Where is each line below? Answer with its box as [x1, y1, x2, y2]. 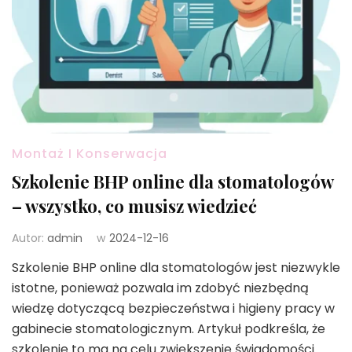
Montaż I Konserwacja [12, 144, 167, 163]
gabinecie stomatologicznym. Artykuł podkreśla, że [12, 319, 325, 338]
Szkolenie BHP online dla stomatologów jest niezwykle [12, 258, 340, 277]
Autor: [12, 229, 47, 246]
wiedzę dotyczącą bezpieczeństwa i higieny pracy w [12, 299, 335, 317]
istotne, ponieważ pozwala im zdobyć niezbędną [12, 278, 309, 297]
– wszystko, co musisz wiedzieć [12, 193, 257, 218]
